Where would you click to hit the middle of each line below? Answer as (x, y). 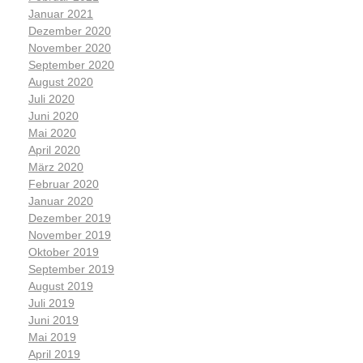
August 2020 (61, 82)
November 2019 (70, 235)
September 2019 (71, 269)
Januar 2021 (61, 14)
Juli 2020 (51, 99)
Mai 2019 (52, 337)
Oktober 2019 (64, 252)
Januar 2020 (61, 201)
